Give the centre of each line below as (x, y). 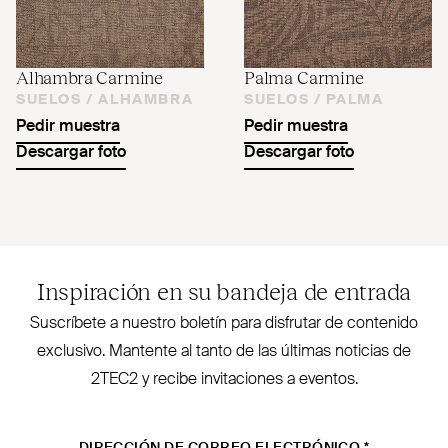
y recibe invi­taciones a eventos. (247, 379)
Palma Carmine (304, 76)
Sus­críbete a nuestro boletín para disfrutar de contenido (224, 323)
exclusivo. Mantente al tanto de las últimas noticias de (224, 351)
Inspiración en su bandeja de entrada (224, 289)
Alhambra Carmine (90, 76)
